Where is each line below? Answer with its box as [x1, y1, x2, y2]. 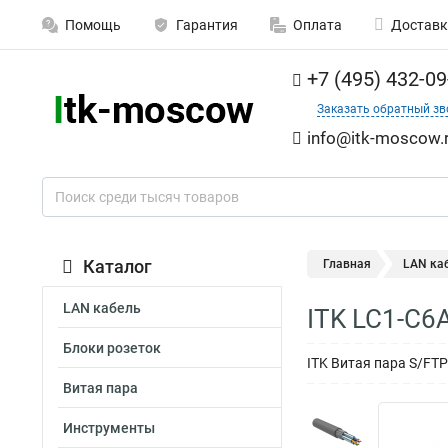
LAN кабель [63, 300, 141, 316]
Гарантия [176, 17, 238, 33]
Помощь [65, 17, 121, 33]
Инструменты [63, 420, 155, 436]
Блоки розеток [63, 340, 161, 356]
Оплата [293, 17, 342, 33]
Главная [323, 257, 371, 271]
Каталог [83, 256, 152, 277]
